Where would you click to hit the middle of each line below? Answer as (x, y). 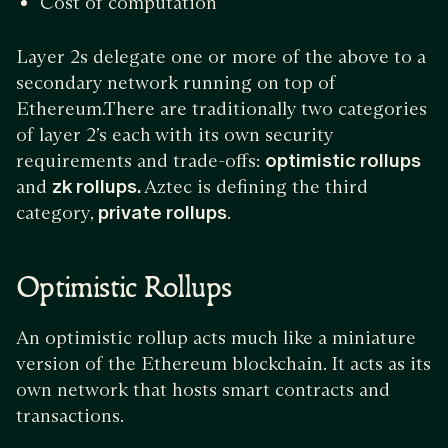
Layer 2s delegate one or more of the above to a (221, 56)
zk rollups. (98, 186)
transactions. (70, 415)
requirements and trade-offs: (140, 160)
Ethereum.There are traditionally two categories (221, 108)
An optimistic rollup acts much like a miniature (216, 337)
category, (57, 212)
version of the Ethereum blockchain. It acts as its (223, 363)
